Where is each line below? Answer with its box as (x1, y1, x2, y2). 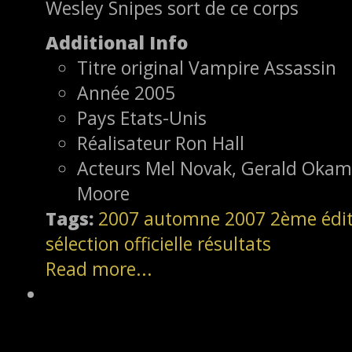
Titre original (77, 54, 184, 80)
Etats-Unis (120, 104, 207, 130)
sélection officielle (46, 230, 192, 256)
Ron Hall (175, 130, 244, 156)
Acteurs (77, 155, 141, 181)
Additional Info (46, 29, 188, 55)
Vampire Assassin (189, 54, 336, 80)
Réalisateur (77, 130, 170, 156)
